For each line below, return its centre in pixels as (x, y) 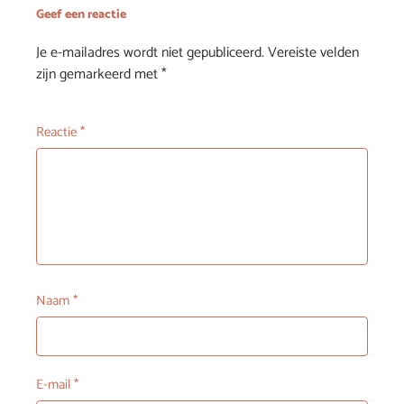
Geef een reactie (81, 14)
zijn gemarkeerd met (99, 74)
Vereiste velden (313, 52)
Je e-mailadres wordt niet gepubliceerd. (150, 52)
